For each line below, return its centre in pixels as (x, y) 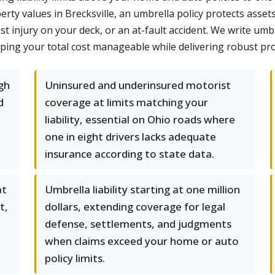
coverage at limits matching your (126, 102)
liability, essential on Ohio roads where (140, 119)
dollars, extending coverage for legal (135, 207)
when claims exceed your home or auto (142, 241)
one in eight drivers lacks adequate (130, 137)
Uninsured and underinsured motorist (138, 85)
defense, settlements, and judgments (138, 224)
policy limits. (75, 258)
